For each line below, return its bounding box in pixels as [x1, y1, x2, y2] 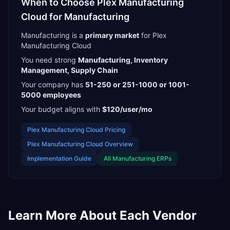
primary [85, 31, 113, 40]
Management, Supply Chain [21, 66, 118, 74]
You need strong [21, 55, 76, 64]
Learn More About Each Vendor [8, 208, 197, 223]
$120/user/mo [102, 105, 152, 113]
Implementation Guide [27, 155, 91, 162]
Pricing [103, 126, 125, 133]
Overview [103, 140, 133, 148]
